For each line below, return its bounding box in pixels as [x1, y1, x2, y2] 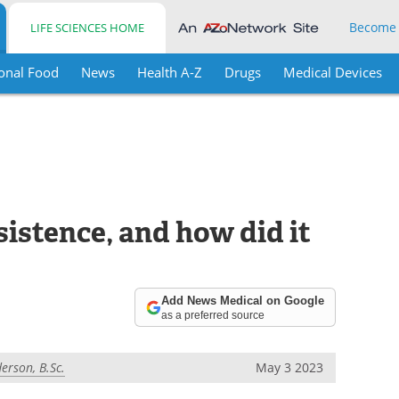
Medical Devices [282, 63, 382, 81]
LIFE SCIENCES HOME [30, 20, 145, 36]
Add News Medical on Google [161, 293, 325, 307]
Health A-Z [136, 63, 202, 81]
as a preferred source [161, 308, 265, 321]
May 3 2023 [256, 359, 324, 376]
